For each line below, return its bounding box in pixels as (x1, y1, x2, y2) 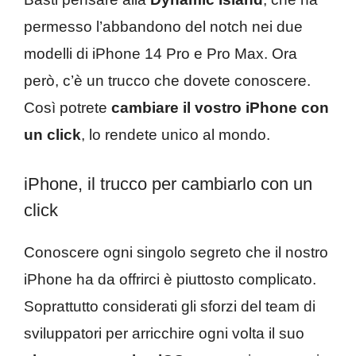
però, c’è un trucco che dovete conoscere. (24, 72, 311, 89)
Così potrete (24, 99, 111, 116)
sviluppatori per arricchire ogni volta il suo (24, 325, 304, 342)
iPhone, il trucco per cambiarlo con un (24, 174, 312, 195)
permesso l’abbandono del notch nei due (24, 17, 303, 35)
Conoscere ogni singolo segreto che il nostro (24, 244, 328, 261)
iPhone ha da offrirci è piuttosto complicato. (24, 271, 316, 288)
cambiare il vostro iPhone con (111, 99, 329, 116)
